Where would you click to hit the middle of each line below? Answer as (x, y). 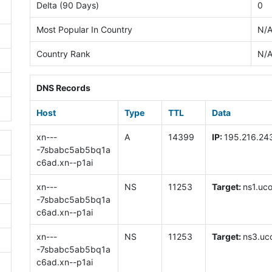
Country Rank (63, 54)
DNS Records (63, 87)
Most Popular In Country (84, 30)
